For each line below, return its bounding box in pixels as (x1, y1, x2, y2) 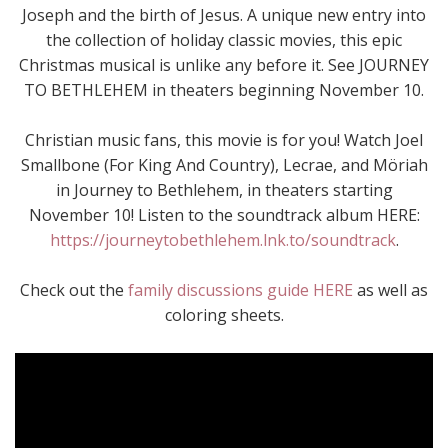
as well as (353, 279, 428, 301)
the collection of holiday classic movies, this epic (46, 29, 402, 51)
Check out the (20, 279, 128, 301)
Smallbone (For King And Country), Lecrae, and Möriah (20, 154, 428, 176)
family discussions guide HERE (128, 279, 353, 301)
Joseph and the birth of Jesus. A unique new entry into (22, 4, 426, 26)
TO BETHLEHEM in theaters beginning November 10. (24, 79, 424, 101)
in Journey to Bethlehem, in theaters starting (55, 179, 393, 201)
